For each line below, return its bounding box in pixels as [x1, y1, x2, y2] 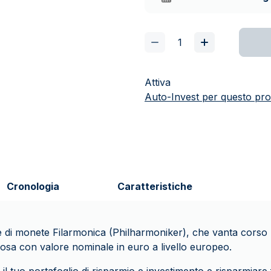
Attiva [145, 76, 171, 88]
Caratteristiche [117, 180, 192, 192]
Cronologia [7, 180, 59, 192]
